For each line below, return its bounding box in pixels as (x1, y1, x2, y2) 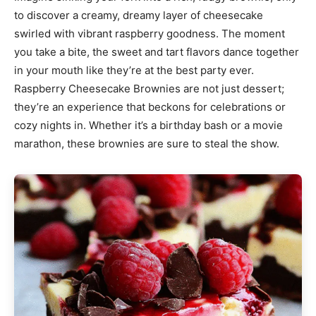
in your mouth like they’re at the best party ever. (14, 63, 254, 78)
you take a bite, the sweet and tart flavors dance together (14, 45, 299, 59)
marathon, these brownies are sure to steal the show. (14, 137, 279, 151)
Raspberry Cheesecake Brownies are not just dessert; (14, 82, 284, 96)
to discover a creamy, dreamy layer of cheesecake (14, 8, 263, 23)
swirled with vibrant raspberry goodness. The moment (14, 27, 285, 41)
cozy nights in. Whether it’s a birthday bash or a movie (14, 119, 283, 133)
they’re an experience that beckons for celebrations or (14, 100, 286, 114)
